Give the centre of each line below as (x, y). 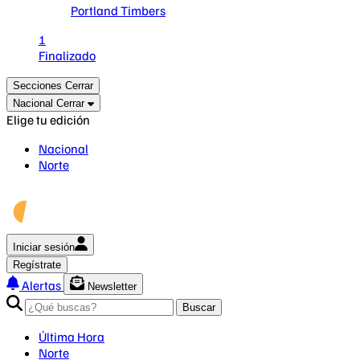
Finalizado (67, 55)
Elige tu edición (48, 120)
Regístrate (37, 265)
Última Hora (72, 337)
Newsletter (112, 286)
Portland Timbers (118, 10)
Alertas (41, 285)
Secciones (37, 86)
